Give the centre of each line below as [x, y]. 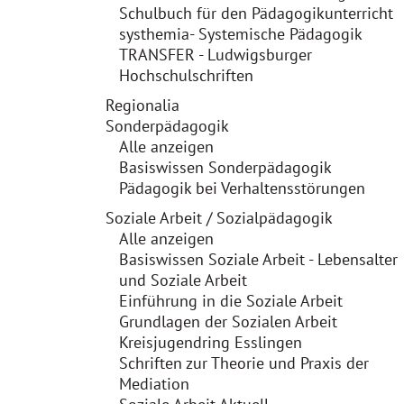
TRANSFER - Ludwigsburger [216, 55]
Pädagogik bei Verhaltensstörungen [242, 188]
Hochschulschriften [186, 75]
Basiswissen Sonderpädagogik [225, 167]
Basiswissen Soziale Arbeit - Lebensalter [258, 259]
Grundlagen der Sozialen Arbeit [228, 321]
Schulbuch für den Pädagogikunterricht [256, 13]
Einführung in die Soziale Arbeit [231, 301]
